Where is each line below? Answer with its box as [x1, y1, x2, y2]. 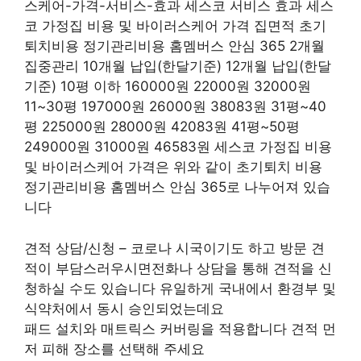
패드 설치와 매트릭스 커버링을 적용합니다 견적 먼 [24, 320, 336, 337]
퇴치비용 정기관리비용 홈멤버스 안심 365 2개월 [24, 38, 325, 54]
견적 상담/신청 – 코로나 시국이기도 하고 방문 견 [24, 239, 325, 256]
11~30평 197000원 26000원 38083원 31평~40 [24, 98, 326, 114]
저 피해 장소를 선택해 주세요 [24, 340, 205, 357]
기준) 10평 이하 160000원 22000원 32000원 [24, 78, 311, 94]
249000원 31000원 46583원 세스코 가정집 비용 [24, 139, 332, 155]
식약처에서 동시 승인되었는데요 [24, 300, 224, 317]
